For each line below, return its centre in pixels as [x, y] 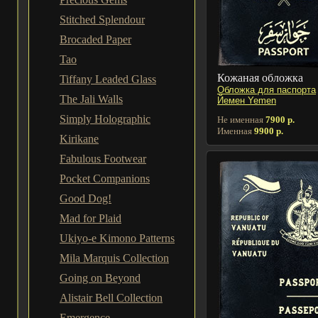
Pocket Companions [105, 179]
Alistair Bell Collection [111, 298]
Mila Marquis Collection [114, 258]
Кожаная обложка [260, 77]
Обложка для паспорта [267, 89]
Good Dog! [86, 198]
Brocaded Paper [95, 39]
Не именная [241, 119]
